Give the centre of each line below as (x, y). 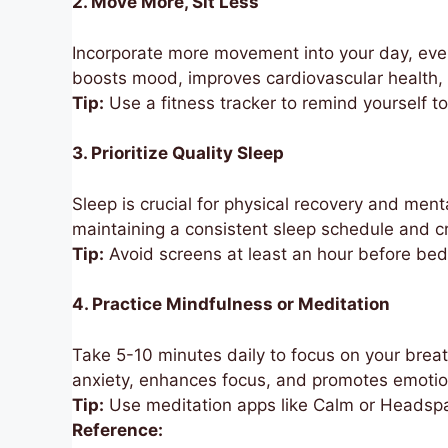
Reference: (117, 429)
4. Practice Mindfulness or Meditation (231, 304)
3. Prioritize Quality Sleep (178, 153)
